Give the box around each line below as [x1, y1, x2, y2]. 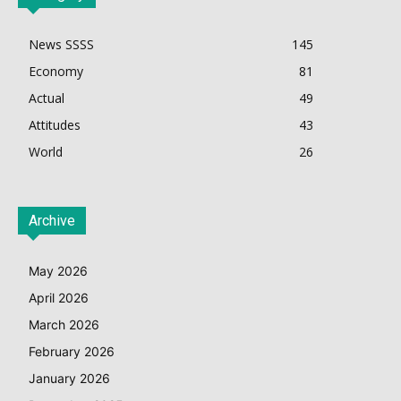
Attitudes [29, 115, 81, 133]
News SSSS [29, 35, 94, 53]
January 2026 [29, 370, 110, 386]
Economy [29, 62, 83, 80]
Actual [29, 89, 64, 107]
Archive [29, 211, 75, 229]
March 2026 [29, 316, 99, 332]
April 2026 [29, 289, 89, 305]
